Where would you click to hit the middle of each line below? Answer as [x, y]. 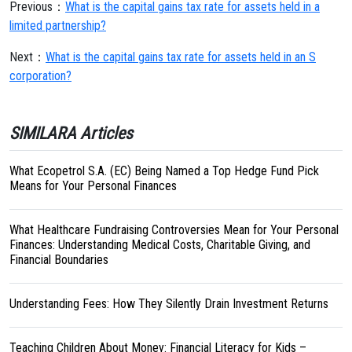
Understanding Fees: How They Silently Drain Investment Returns [169, 304]
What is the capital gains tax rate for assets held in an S [181, 57]
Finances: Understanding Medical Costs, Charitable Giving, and [160, 245]
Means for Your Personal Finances [93, 186]
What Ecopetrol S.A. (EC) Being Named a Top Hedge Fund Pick [164, 171]
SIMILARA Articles [71, 133]
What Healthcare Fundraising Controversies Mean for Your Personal [174, 230]
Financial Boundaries [59, 260]
